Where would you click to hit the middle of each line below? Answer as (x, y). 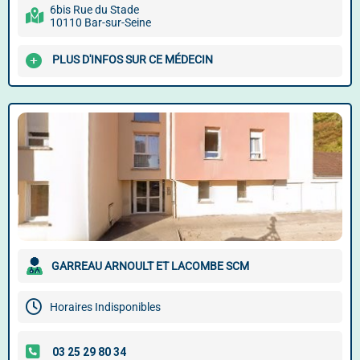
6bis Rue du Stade (94, 10)
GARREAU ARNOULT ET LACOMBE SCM (150, 266)
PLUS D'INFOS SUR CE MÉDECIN (133, 60)
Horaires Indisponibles (105, 307)
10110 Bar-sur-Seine (100, 22)
